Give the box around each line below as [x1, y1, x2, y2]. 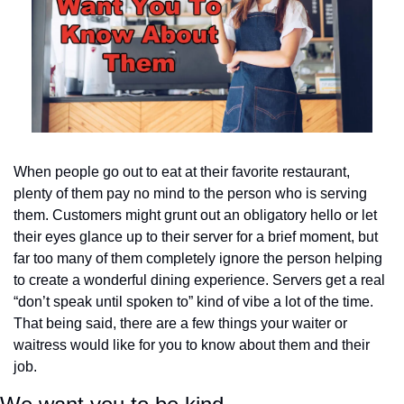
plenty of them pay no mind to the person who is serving [14, 186, 367, 202]
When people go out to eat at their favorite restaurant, [14, 164, 350, 180]
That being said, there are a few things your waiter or [14, 316, 347, 332]
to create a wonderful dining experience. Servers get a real [14, 272, 385, 289]
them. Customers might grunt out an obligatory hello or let [14, 207, 377, 224]
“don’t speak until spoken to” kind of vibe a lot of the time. [14, 294, 373, 310]
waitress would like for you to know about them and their [14, 337, 370, 353]
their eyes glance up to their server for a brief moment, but [14, 229, 378, 245]
